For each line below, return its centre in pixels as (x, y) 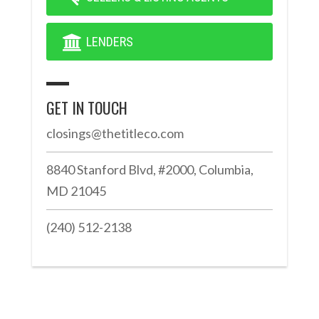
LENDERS (108, 42)
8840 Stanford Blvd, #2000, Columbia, (150, 169)
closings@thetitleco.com (115, 133)
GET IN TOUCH (87, 108)
